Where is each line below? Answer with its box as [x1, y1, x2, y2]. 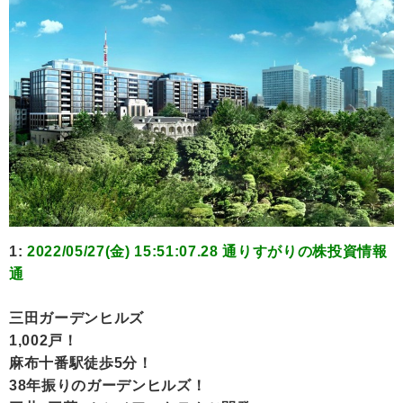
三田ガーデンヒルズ [9, 310, 144, 327]
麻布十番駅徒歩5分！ [9, 355, 153, 372]
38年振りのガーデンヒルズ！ [9, 378, 207, 394]
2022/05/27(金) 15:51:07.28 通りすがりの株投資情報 [27, 244, 388, 260]
